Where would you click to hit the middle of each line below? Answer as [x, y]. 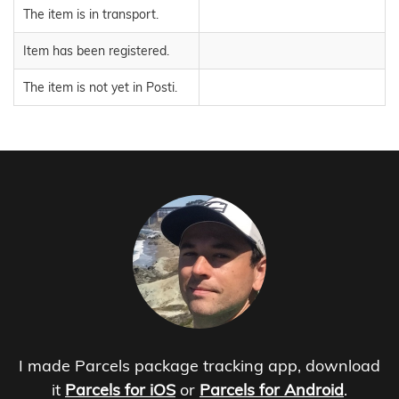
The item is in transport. [91, 15]
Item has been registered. [96, 51]
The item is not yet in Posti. [100, 88]
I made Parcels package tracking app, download [199, 366]
